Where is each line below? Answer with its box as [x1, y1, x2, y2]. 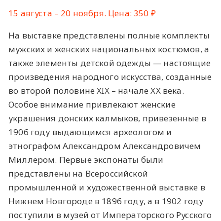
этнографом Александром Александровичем [8, 140, 201, 151]
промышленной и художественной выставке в [8, 181, 205, 193]
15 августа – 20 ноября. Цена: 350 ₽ [8, 7, 156, 19]
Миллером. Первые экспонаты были [8, 153, 164, 165]
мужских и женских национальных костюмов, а [8, 43, 210, 55]
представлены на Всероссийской [8, 167, 148, 179]
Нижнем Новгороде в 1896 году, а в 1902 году [8, 195, 204, 207]
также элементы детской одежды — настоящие [8, 57, 211, 69]
